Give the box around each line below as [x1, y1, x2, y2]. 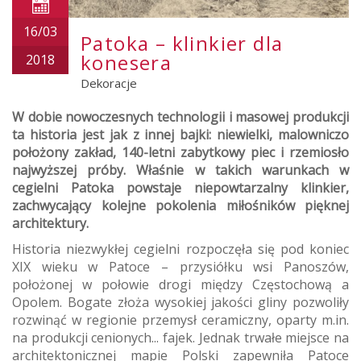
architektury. [12, 214, 89, 233]
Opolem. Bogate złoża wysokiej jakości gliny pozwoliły [12, 293, 349, 312]
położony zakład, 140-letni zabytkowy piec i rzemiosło [12, 143, 349, 162]
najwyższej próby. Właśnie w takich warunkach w [12, 161, 349, 180]
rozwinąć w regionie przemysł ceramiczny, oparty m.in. [12, 311, 349, 330]
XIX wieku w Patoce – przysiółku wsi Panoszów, [12, 258, 349, 276]
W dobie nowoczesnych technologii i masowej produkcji [12, 108, 349, 127]
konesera [81, 49, 172, 77]
